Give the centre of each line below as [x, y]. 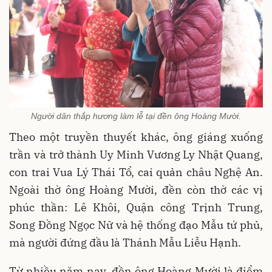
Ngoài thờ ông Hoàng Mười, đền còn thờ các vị [136, 189]
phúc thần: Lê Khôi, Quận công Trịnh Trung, [136, 207]
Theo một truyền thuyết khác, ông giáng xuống [136, 137]
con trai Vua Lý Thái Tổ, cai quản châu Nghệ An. [136, 172]
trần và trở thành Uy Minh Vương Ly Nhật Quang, [136, 154]
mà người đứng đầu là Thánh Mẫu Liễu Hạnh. [125, 242]
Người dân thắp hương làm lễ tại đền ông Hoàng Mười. [136, 116]
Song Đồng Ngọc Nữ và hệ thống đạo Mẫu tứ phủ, [136, 225]
